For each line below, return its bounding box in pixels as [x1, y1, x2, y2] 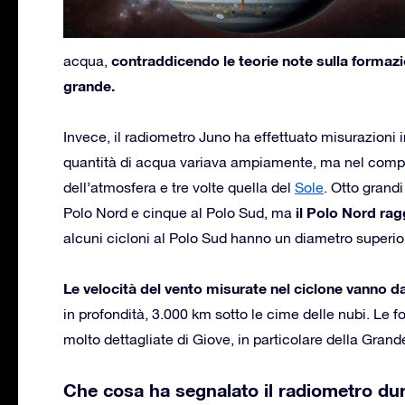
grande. [63, 76, 115, 94]
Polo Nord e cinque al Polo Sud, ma [63, 203, 296, 221]
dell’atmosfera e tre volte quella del [63, 178, 295, 195]
